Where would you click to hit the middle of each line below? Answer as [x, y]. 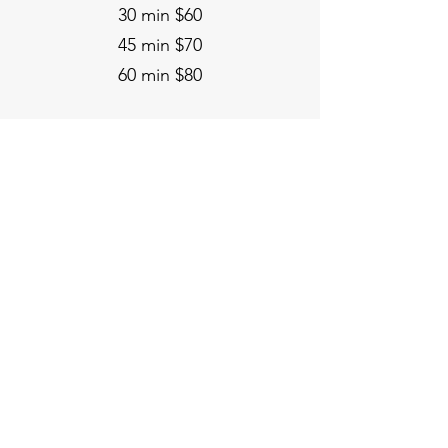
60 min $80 [160, 75]
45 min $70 [160, 45]
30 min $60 [160, 15]
